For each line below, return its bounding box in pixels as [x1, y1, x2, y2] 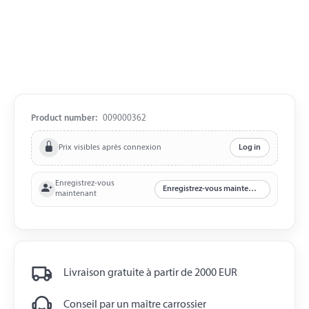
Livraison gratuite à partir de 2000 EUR [63, 268, 237, 279]
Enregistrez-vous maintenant [248, 185, 257, 194]
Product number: [31, 114, 99, 123]
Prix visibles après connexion [59, 143, 162, 152]
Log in [238, 143, 261, 152]
